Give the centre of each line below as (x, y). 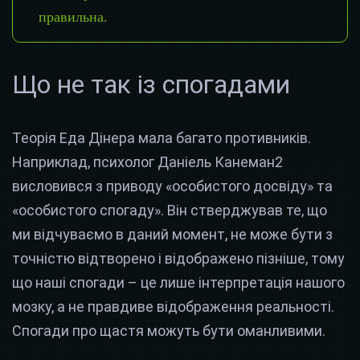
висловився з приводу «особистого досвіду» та (172, 186)
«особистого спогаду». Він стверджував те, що (170, 211)
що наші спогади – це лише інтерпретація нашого (178, 283)
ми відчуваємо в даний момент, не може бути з (172, 235)
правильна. (73, 17)
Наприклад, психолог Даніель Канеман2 (147, 162)
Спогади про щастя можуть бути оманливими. (169, 331)
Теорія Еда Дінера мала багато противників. (162, 138)
